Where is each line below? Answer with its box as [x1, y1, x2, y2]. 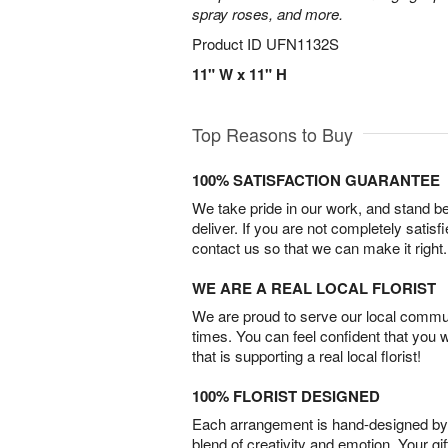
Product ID [192, 33, 266, 54]
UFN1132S [266, 33, 339, 54]
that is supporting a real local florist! [192, 345, 421, 366]
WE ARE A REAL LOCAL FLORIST [192, 277, 436, 299]
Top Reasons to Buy [192, 121, 353, 147]
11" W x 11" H [192, 63, 287, 85]
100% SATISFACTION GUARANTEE [192, 169, 440, 191]
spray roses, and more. [192, 3, 343, 24]
